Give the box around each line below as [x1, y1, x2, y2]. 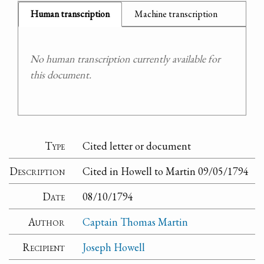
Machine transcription [134, 8, 217, 20]
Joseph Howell [82, 240, 146, 254]
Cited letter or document [82, 138, 192, 153]
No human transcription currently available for [30, 52, 220, 65]
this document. [30, 68, 91, 81]
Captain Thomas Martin [82, 214, 189, 229]
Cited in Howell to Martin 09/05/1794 [82, 164, 249, 178]
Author [28, 214, 65, 229]
